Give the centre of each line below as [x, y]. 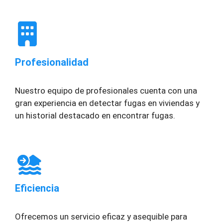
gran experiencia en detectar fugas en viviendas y [107, 103]
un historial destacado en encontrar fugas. [95, 116]
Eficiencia [37, 188]
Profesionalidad [52, 62]
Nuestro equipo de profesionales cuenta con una [106, 91]
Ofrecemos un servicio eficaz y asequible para [101, 216]
